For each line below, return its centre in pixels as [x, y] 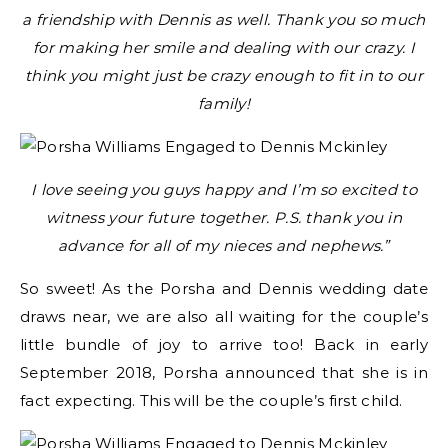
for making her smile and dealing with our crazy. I [224, 47]
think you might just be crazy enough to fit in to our [224, 75]
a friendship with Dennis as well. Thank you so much [224, 19]
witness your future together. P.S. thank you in [224, 217]
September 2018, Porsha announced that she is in [224, 372]
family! [224, 103]
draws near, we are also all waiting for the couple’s [224, 316]
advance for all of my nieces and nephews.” [224, 245]
